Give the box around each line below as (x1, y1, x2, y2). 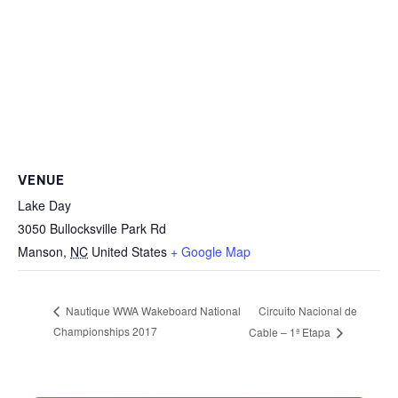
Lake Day (18, 196, 71, 215)
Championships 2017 (53, 323, 157, 339)
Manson (18, 243, 63, 261)
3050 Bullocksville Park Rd (18, 219, 166, 238)
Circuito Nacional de (258, 302, 357, 318)
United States (92, 243, 167, 261)
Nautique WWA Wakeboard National (63, 303, 241, 319)
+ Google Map (171, 243, 251, 261)
